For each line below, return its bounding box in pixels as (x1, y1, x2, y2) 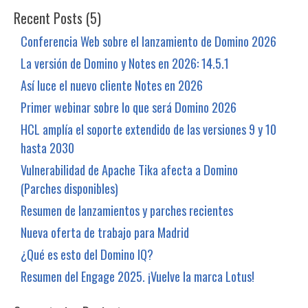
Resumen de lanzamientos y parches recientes (21, 200, 233, 219)
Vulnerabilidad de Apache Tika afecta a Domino (21, 159, 238, 179)
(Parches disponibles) (21, 178, 118, 197)
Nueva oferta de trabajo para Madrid (21, 222, 189, 241)
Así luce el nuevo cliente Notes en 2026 (21, 75, 203, 94)
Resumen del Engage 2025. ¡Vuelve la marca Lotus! (21, 266, 254, 285)
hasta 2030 (21, 137, 74, 157)
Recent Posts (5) (14, 7, 101, 28)
